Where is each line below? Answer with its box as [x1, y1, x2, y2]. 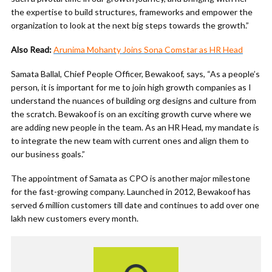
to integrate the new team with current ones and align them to [11, 135, 249, 146]
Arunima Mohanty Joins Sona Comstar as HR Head [53, 44, 243, 55]
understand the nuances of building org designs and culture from [11, 95, 256, 106]
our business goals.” [11, 149, 85, 160]
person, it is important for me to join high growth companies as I [11, 82, 251, 93]
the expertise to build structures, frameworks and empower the [11, 7, 253, 18]
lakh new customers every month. [11, 213, 138, 224]
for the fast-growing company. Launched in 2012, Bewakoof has [11, 186, 251, 197]
